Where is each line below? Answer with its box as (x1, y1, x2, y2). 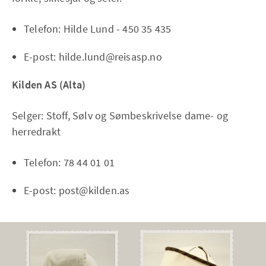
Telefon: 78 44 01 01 (24, 156, 115, 170)
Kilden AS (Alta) (12, 78, 86, 92)
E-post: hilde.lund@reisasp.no (24, 50, 162, 64)
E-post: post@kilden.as (24, 183, 130, 198)
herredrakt (12, 125, 61, 139)
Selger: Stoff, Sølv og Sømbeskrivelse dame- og (12, 109, 229, 123)
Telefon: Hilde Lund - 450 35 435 (24, 22, 172, 36)
